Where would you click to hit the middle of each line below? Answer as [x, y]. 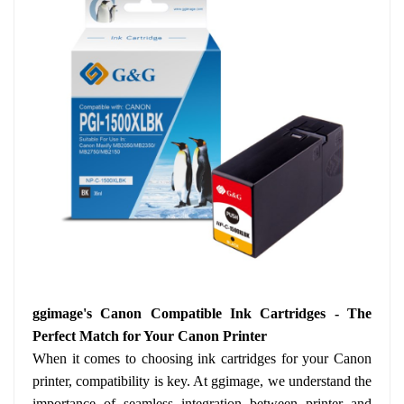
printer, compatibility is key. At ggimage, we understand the [202, 381]
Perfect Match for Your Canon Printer [150, 336]
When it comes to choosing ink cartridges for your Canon [202, 358]
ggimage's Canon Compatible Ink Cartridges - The [202, 313]
